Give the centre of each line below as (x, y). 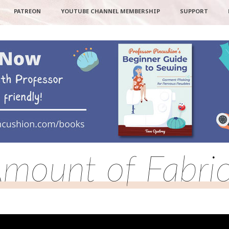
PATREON (27, 11)
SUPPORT (194, 11)
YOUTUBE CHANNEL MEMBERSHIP (110, 11)
